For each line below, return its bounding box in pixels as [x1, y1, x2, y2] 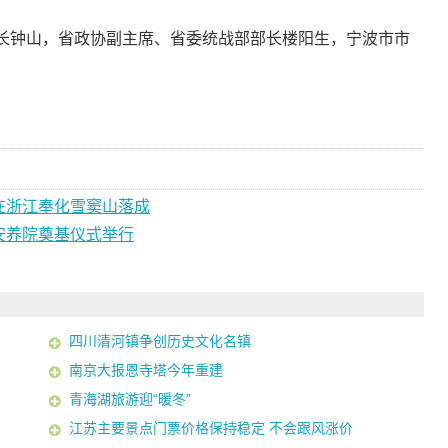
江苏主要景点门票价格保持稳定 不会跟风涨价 [69, 420, 354, 436]
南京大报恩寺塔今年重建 [69, 362, 224, 378]
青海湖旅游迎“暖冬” [69, 391, 192, 407]
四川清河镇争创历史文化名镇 [69, 333, 252, 349]
